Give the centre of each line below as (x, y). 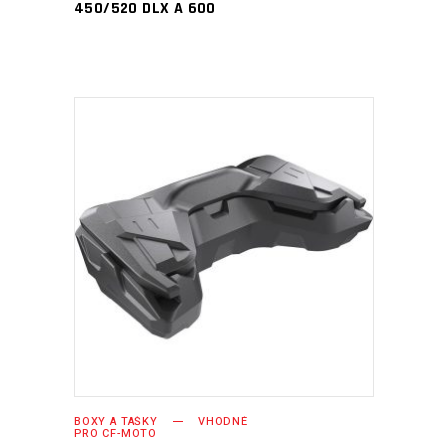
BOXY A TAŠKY (116, 421)
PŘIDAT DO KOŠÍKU (209, 246)
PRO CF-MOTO (116, 433)
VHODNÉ (222, 421)
